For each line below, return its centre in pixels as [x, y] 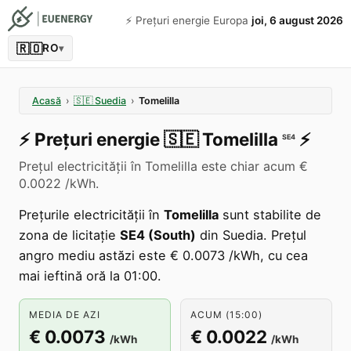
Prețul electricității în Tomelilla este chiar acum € [163, 166]
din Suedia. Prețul [251, 235]
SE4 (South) [158, 235]
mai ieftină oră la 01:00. [90, 276]
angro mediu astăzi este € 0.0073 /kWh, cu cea [163, 255]
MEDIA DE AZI [65, 315]
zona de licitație [69, 235]
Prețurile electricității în [91, 215]
